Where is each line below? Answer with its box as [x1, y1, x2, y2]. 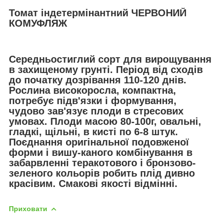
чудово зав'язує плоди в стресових [9, 106, 184, 117]
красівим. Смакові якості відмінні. [9, 178, 178, 189]
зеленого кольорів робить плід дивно [9, 168, 195, 179]
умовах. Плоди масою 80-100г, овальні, [9, 116, 201, 127]
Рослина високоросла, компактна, [9, 85, 176, 96]
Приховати [9, 204, 47, 213]
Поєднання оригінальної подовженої [9, 137, 189, 148]
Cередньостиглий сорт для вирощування [9, 54, 212, 65]
